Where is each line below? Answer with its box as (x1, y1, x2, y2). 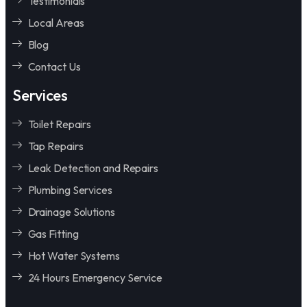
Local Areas (27, 16, 84, 30)
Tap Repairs (27, 139, 84, 153)
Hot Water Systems (27, 249, 120, 263)
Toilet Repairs (27, 117, 92, 132)
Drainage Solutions (27, 205, 115, 219)
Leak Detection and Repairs (27, 161, 158, 175)
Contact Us (27, 60, 81, 74)
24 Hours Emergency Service (27, 271, 162, 285)
